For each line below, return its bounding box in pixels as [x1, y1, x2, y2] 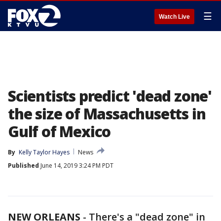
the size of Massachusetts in [8, 104, 206, 124]
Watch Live [159, 13, 190, 20]
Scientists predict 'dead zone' [8, 86, 212, 106]
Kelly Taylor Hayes [19, 148, 70, 156]
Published [8, 161, 39, 170]
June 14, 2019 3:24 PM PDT [39, 161, 113, 170]
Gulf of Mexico [8, 121, 111, 142]
